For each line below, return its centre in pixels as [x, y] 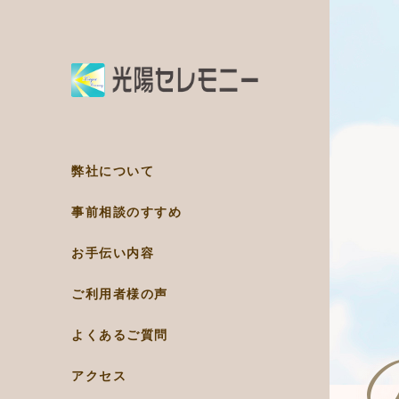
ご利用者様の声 [120, 294]
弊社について [113, 171]
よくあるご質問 [120, 335]
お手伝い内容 [113, 253]
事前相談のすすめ [126, 212]
